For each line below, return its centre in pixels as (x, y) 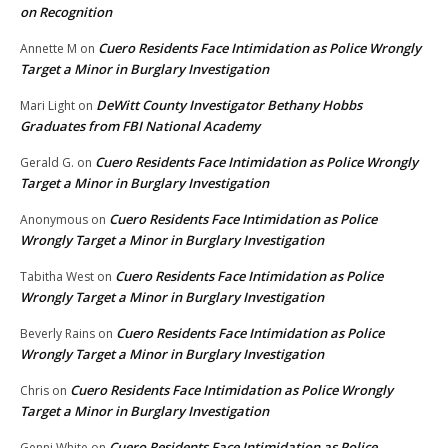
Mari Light (47, 105)
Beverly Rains (57, 333)
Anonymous (54, 219)
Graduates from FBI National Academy (140, 125)
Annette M (48, 48)
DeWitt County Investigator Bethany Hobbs (229, 104)
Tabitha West (57, 276)
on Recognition (66, 11)
